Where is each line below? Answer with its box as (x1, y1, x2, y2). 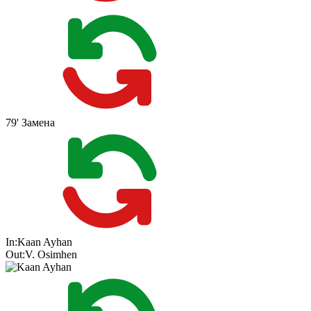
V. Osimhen (25, 249, 77, 261)
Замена (22, 117, 55, 129)
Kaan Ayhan (17, 236, 72, 249)
